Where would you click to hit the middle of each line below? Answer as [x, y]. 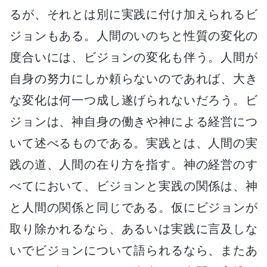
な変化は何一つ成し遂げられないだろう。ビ [133, 100]
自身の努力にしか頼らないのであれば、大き [133, 78]
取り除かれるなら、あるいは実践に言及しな [133, 229]
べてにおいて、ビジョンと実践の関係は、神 [133, 186]
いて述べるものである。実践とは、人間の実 [133, 143]
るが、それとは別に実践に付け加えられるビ [133, 14]
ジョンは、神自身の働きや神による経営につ [133, 121]
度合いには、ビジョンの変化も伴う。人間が [133, 57]
